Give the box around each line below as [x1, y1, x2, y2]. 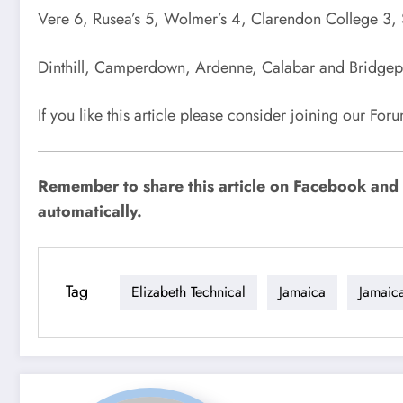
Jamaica [279, 282, 326, 302]
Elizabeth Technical [131, 282, 246, 302]
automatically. [38, 199, 142, 223]
